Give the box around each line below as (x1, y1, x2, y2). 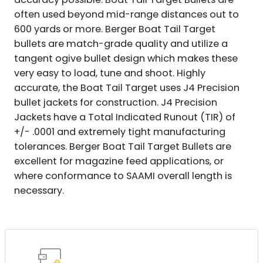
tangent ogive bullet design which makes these (14, 52, 238, 66)
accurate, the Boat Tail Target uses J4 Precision (14, 81, 240, 95)
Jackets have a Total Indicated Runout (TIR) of (14, 110, 235, 124)
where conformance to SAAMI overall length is (14, 169, 232, 183)
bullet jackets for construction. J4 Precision (14, 96, 217, 110)
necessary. (14, 184, 64, 198)
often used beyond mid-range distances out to (14, 8, 239, 22)
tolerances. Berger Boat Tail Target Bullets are (14, 140, 231, 154)
